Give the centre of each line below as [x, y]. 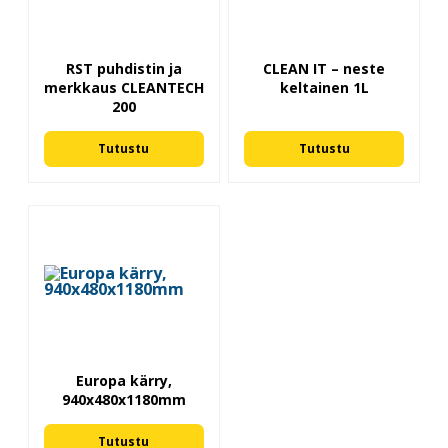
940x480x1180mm [123, 400]
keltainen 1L [324, 87]
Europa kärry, [123, 381]
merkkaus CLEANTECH [123, 87]
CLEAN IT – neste [324, 68]
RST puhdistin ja [123, 68]
